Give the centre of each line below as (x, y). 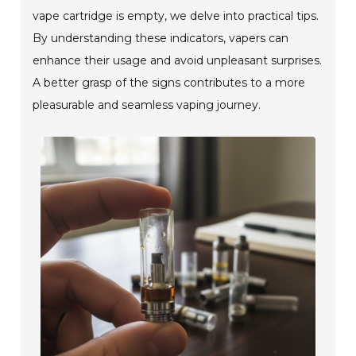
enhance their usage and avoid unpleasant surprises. (178, 60)
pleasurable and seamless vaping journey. (147, 104)
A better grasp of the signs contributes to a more (169, 82)
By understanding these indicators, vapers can (161, 38)
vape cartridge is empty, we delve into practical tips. (176, 15)
